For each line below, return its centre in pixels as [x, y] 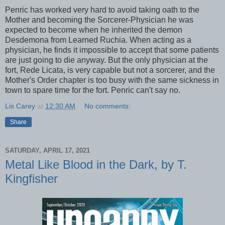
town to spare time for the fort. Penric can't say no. [93, 90]
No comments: [108, 106]
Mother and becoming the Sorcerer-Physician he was [99, 20]
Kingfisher [31, 178]
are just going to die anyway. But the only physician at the [106, 60]
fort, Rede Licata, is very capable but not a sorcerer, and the [110, 70]
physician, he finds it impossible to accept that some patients [112, 50]
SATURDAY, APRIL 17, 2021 [47, 151]
